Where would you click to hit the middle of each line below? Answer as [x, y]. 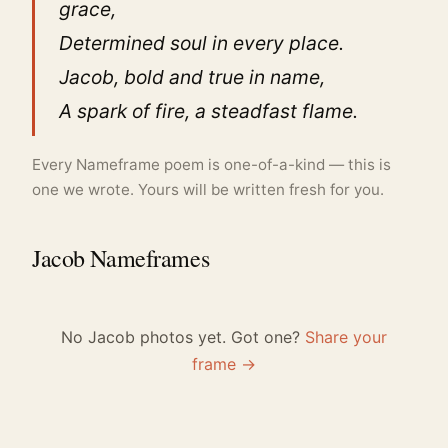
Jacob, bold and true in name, [192, 77]
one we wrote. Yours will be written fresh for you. [208, 190]
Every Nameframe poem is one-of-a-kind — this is [211, 165]
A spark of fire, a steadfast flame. [208, 111]
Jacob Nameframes [121, 258]
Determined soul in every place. [201, 43]
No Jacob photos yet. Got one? [183, 337]
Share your [346, 337]
